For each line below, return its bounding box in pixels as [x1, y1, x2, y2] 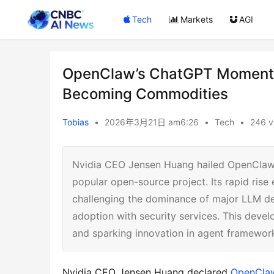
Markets [180, 14, 213, 24]
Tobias [62, 117, 89, 127]
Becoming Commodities [62, 85, 228, 103]
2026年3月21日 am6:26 [105, 117, 201, 127]
